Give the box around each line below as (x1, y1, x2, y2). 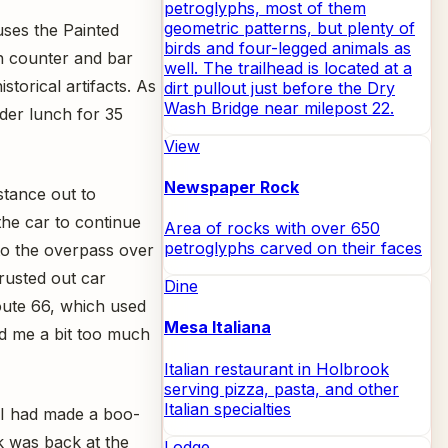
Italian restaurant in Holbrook (164, 358, 389, 379)
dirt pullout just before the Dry (164, 77, 395, 98)
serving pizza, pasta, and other (164, 378, 399, 399)
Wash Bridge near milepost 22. (164, 97, 394, 118)
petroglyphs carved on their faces (164, 238, 422, 259)
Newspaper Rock (164, 176, 299, 197)
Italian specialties (164, 398, 291, 419)
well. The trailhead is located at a (164, 57, 412, 78)
